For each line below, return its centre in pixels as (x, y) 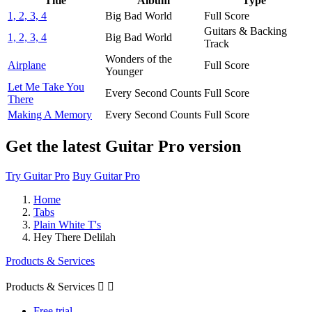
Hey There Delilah (75, 237)
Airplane (27, 65)
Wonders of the (139, 58)
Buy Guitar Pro (106, 175)
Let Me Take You (46, 86)
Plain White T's (67, 224)
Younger (124, 71)
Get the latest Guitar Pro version (123, 146)
